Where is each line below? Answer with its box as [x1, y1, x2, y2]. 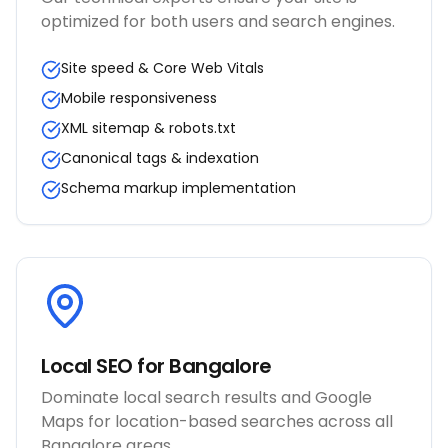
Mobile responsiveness [61, 88, 217, 108]
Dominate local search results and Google [41, 386, 372, 409]
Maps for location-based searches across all [41, 410, 393, 433]
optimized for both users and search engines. [41, 10, 395, 33]
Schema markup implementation [61, 178, 296, 198]
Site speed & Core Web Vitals [61, 58, 264, 78]
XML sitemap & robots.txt [61, 118, 236, 138]
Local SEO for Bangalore [41, 352, 272, 380]
